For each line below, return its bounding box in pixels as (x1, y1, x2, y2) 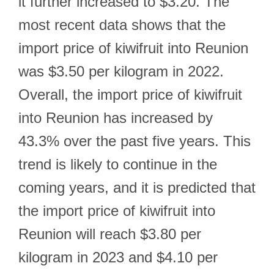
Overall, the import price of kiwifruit (18, 86, 242, 103)
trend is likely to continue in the (18, 156, 217, 172)
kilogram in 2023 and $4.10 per (18, 249, 218, 265)
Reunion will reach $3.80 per (18, 226, 201, 242)
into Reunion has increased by (18, 109, 213, 126)
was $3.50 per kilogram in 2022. (18, 63, 224, 80)
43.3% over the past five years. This (18, 133, 251, 149)
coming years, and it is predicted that (18, 179, 256, 196)
